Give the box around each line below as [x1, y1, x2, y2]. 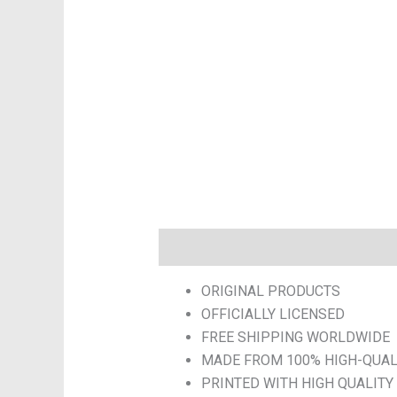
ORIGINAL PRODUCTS [200, 282, 340, 300]
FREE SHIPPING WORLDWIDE [200, 328, 390, 346]
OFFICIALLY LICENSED [200, 305, 345, 323]
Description [158, 237, 236, 255]
